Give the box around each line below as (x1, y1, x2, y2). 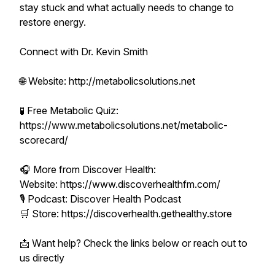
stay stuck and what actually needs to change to (20, 1, 234, 14)
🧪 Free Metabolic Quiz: (20, 104, 118, 117)
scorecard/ (20, 134, 68, 146)
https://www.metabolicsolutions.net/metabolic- (20, 119, 228, 131)
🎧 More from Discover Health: (20, 163, 156, 176)
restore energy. (20, 16, 86, 28)
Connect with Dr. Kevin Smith (20, 45, 148, 58)
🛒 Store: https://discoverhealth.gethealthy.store (20, 207, 232, 220)
